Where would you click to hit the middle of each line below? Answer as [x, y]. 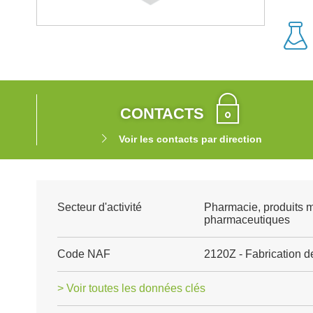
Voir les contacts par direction [190, 139]
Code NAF [84, 254]
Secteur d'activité [100, 207]
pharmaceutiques [247, 220]
